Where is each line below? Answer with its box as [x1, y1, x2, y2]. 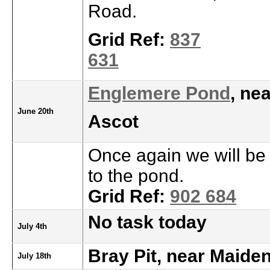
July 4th [17, 222, 47, 231]
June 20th [17, 107, 54, 116]
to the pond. [87, 166, 184, 186]
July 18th [17, 251, 51, 260]
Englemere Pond [87, 83, 230, 103]
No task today [87, 212, 207, 232]
